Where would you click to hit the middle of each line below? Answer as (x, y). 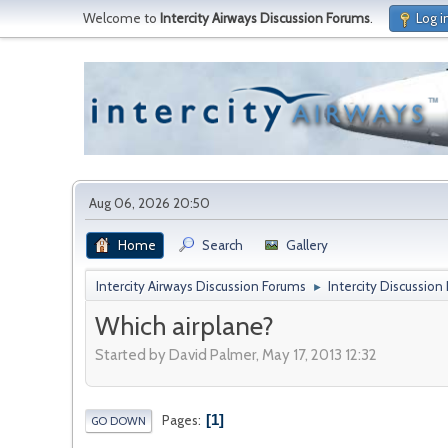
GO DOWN (118, 421)
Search (222, 244)
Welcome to (121, 18)
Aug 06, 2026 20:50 (149, 202)
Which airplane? (184, 325)
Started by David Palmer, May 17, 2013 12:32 (236, 355)
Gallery (307, 244)
